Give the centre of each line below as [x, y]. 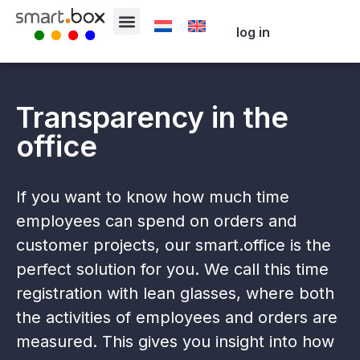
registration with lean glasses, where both [175, 293]
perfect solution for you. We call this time [172, 269]
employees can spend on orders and [156, 221]
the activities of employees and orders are [177, 317]
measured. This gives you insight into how [175, 342]
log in [254, 32]
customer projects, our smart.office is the [174, 245]
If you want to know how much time [153, 197]
